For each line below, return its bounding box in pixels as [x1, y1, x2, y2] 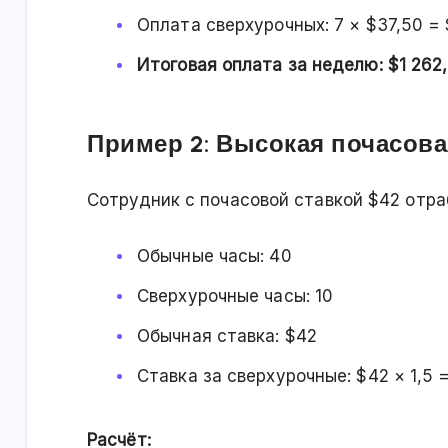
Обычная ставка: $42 [137, 326, 317, 347]
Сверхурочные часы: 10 [137, 286, 334, 307]
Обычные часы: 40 [137, 246, 292, 267]
